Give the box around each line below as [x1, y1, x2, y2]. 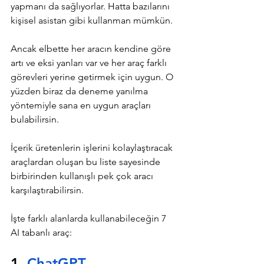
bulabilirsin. [11, 113, 59, 125]
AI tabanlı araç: [11, 226, 72, 238]
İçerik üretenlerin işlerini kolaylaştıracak [11, 141, 175, 153]
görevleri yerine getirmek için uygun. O [11, 71, 176, 82]
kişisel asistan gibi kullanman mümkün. [11, 14, 173, 26]
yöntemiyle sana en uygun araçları [11, 99, 153, 111]
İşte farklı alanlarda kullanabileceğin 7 [11, 212, 169, 224]
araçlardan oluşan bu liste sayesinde [11, 156, 163, 167]
